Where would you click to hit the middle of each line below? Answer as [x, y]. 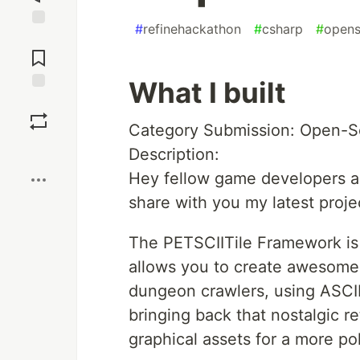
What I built [207, 92]
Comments [39, 51]
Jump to [39, 38]
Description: [174, 154]
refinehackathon [192, 29]
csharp [282, 29]
